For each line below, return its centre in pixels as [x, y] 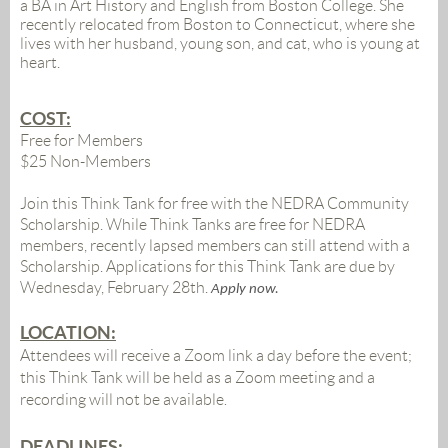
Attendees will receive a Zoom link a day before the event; [216, 356]
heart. [40, 63]
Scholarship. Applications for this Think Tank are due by [207, 267]
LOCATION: [68, 333]
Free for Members [81, 141]
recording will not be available [122, 400]
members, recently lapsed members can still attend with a [215, 246]
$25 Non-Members [85, 162]
